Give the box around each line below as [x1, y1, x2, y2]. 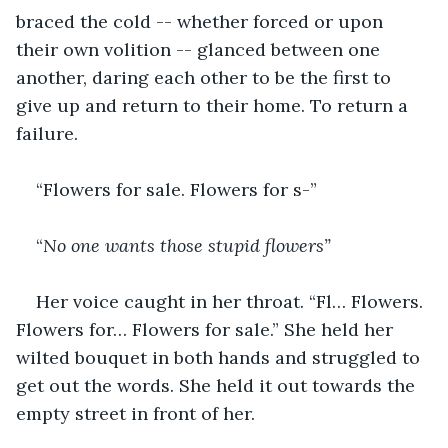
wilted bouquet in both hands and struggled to [16, 345, 425, 369]
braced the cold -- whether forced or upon [16, 9, 388, 33]
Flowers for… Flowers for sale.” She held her [16, 317, 398, 341]
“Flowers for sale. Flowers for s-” [36, 177, 317, 201]
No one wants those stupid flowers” [43, 233, 331, 257]
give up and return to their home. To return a [16, 93, 413, 117]
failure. [16, 121, 78, 145]
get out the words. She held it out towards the [16, 373, 420, 397]
